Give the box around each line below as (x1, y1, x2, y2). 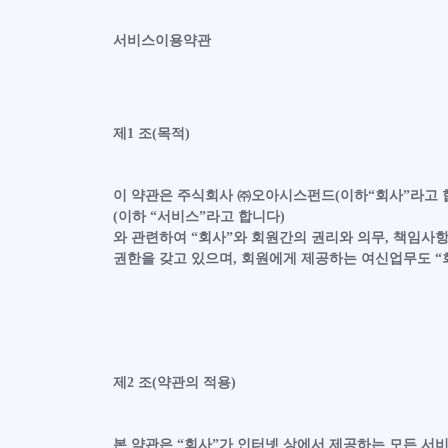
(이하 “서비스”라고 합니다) (112, 209, 285, 224)
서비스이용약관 (112, 33, 211, 48)
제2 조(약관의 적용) (112, 375, 236, 390)
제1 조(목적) (112, 126, 190, 141)
